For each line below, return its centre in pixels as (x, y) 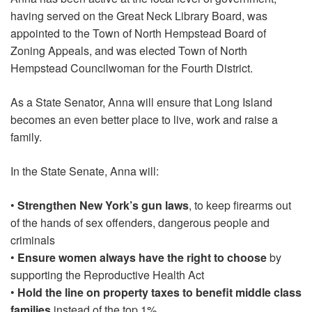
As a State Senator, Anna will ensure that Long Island (141, 102)
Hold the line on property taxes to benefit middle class (159, 292)
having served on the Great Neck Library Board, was (139, 15)
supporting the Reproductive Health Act (107, 274)
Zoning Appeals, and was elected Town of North (129, 50)
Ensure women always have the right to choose (142, 257)
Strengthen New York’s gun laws (103, 205)
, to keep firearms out (240, 205)
